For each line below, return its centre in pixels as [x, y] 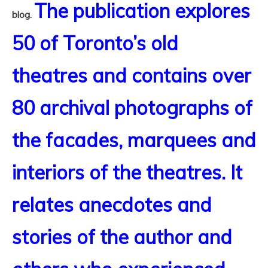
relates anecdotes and [112, 205]
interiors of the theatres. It [127, 173]
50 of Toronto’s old [95, 43]
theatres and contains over [132, 76]
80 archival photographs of [132, 108]
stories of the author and [122, 237]
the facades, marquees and [134, 140]
